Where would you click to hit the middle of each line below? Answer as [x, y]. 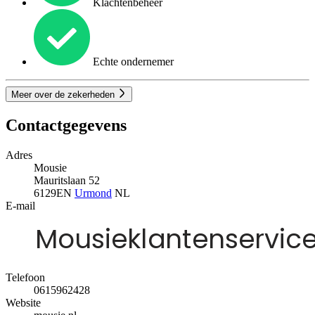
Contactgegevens [66, 125]
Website [23, 302]
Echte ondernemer [132, 61]
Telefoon [25, 277]
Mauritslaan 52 [67, 180]
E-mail [20, 205]
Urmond [93, 193]
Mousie [50, 167]
